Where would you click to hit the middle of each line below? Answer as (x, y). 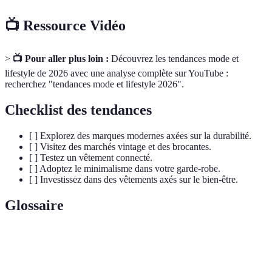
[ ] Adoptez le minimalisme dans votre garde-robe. (125, 168)
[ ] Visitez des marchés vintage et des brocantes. (120, 146)
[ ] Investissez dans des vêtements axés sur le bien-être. (134, 179)
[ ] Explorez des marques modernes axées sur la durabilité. (140, 135)
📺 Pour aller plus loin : (61, 58)
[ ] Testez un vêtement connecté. (91, 157)
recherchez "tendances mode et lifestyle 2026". (94, 84)
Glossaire (34, 205)
